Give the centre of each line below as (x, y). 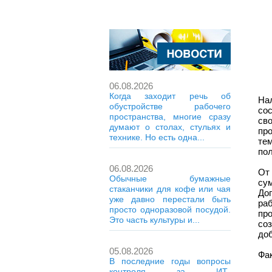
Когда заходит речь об (170, 96)
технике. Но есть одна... (157, 137)
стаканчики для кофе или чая (170, 189)
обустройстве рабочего (170, 106)
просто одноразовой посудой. (170, 209)
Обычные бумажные (170, 178)
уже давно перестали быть (170, 199)
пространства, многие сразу (170, 117)
